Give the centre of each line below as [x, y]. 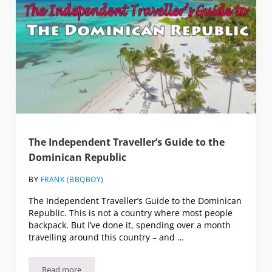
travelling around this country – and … [107, 237]
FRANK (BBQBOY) [72, 179]
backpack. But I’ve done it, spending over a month [130, 225]
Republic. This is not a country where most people [131, 212]
